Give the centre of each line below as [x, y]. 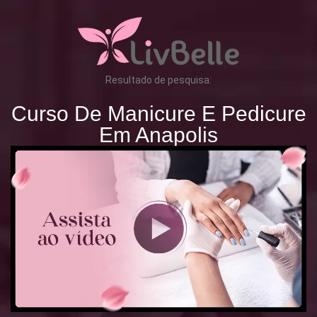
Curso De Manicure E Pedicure [158, 113]
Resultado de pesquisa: [158, 80]
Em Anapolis [158, 134]
